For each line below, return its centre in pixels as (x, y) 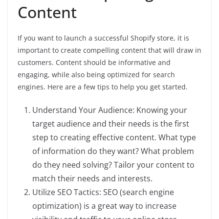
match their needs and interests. (92, 178)
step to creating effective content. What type (114, 137)
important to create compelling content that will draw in (109, 50)
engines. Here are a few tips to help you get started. (103, 87)
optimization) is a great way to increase (104, 206)
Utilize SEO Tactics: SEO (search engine (103, 192)
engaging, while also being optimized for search (96, 75)
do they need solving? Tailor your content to (113, 165)
